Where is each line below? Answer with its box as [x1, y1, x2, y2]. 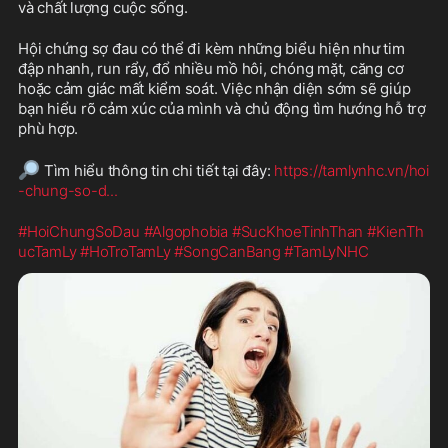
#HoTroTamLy [80, 241, 171, 261]
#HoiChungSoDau [18, 221, 140, 241]
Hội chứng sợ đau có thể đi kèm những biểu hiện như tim [18, 38, 405, 58]
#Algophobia [143, 221, 229, 241]
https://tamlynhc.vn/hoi [274, 160, 429, 180]
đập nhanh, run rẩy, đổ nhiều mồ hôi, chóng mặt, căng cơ [18, 58, 404, 78]
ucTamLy [18, 241, 77, 261]
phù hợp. [18, 118, 79, 138]
